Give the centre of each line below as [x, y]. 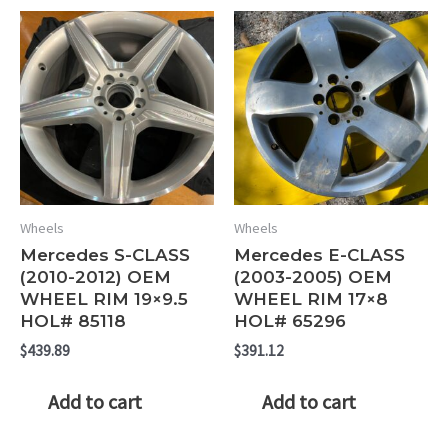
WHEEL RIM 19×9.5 [104, 299]
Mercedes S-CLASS [105, 255]
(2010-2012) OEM [95, 277]
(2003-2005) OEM [313, 277]
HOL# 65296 [290, 321]
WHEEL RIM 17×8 [311, 299]
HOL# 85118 [73, 321]
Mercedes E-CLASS [319, 255]
